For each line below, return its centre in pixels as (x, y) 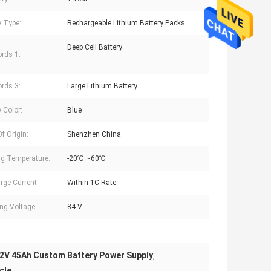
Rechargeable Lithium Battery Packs (126, 23)
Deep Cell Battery (95, 47)
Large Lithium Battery (102, 86)
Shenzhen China (94, 134)
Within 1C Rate (92, 182)
